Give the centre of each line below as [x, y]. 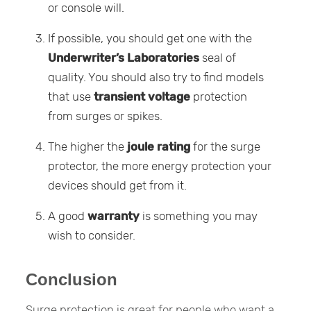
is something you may [199, 216]
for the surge [226, 147]
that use [71, 97]
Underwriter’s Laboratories [124, 58]
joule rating [159, 147]
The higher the [88, 147]
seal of [218, 58]
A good [68, 216]
